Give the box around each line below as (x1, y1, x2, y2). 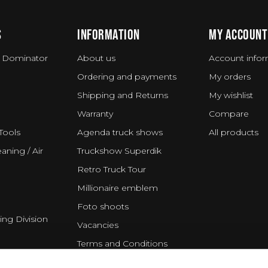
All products (209, 127, 258, 138)
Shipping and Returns (77, 90, 168, 100)
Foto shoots (77, 201, 129, 212)
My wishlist (209, 90, 253, 100)
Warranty (77, 108, 113, 119)
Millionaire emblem (77, 182, 158, 193)
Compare (209, 108, 249, 119)
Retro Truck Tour (77, 164, 146, 175)
